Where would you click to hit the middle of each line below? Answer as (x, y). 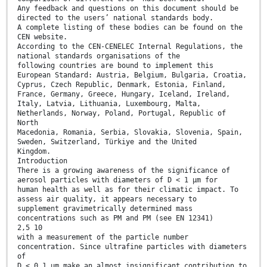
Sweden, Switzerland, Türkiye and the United (107, 142)
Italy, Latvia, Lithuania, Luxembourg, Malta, (109, 104)
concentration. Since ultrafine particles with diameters (132, 247)
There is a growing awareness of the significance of (124, 171)
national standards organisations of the (99, 56)
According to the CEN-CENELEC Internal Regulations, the (130, 47)
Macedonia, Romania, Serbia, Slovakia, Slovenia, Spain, (130, 133)
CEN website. (42, 37)
